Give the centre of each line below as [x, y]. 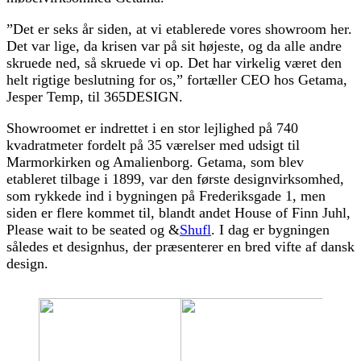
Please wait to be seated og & [93, 230]
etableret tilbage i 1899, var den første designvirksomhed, [175, 179]
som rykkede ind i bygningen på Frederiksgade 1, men [166, 196]
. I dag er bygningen [270, 230]
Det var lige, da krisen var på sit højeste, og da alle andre [174, 46]
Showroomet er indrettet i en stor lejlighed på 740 [152, 129]
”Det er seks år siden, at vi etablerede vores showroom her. [179, 29]
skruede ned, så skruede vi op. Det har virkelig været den [174, 63]
